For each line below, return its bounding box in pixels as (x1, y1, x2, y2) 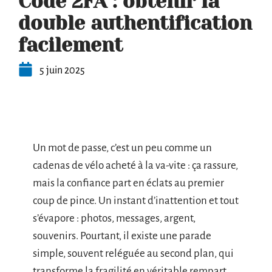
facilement (18, 34, 123, 56)
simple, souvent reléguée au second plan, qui (33, 248, 234, 259)
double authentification (18, 12, 252, 35)
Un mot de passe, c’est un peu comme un (33, 142, 212, 154)
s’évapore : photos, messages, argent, (33, 212, 195, 224)
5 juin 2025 (39, 65, 85, 76)
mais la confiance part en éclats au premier (33, 177, 224, 189)
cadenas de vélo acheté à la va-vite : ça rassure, (33, 160, 238, 171)
